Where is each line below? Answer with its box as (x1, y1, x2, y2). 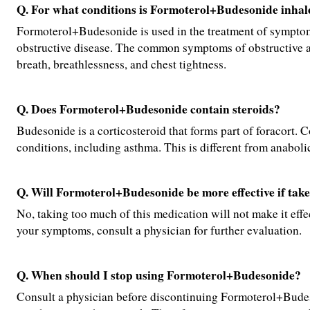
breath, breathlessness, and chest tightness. (17, 56, 226, 72)
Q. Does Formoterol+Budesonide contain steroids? (17, 100, 280, 118)
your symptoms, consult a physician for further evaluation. (17, 222, 302, 238)
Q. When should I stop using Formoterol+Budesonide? (17, 266, 301, 284)
